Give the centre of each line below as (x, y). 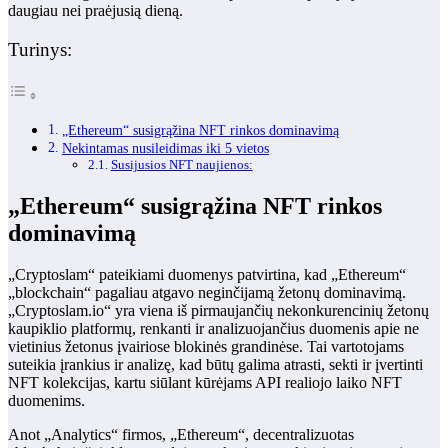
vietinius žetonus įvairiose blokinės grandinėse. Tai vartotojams (206, 347)
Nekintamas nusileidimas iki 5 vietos (165, 147)
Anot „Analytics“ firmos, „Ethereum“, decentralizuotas (181, 435)
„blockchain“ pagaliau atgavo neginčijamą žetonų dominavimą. (207, 293)
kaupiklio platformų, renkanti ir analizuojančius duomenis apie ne (213, 329)
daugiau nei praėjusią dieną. (95, 11)
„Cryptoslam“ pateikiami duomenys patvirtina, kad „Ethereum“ (207, 275)
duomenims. (46, 401)
